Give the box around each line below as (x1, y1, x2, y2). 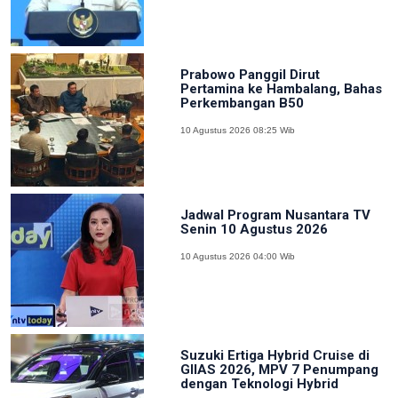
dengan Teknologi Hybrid (179, 375, 338, 392)
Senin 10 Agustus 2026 (179, 220, 328, 237)
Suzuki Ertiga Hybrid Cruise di (179, 346, 370, 363)
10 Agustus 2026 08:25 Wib (179, 124, 295, 135)
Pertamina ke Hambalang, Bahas (179, 80, 382, 97)
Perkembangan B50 (179, 94, 304, 111)
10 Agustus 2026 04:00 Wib (179, 251, 295, 261)
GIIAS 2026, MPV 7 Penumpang (179, 361, 378, 378)
